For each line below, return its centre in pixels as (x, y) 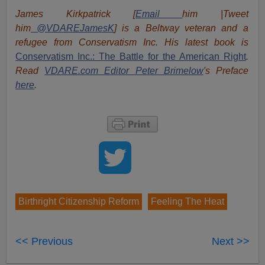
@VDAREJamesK (72, 28)
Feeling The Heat (188, 201)
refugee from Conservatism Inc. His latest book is (132, 42)
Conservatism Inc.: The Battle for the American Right (131, 56)
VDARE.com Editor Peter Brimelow (124, 70)
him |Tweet (215, 14)
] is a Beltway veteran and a (181, 28)
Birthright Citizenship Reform (79, 201)
